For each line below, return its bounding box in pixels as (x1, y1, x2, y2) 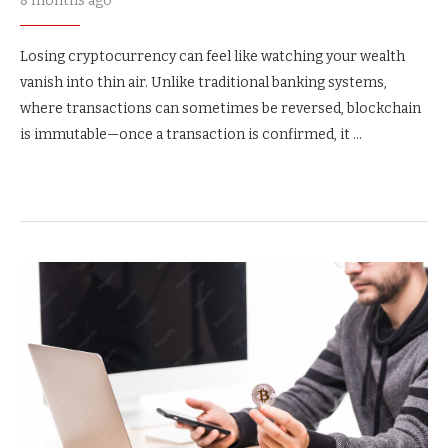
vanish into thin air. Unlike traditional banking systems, (20, 74, 387, 91)
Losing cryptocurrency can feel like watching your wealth (20, 48, 405, 65)
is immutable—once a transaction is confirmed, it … (20, 126, 362, 143)
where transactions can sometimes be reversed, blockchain (20, 100, 421, 117)
